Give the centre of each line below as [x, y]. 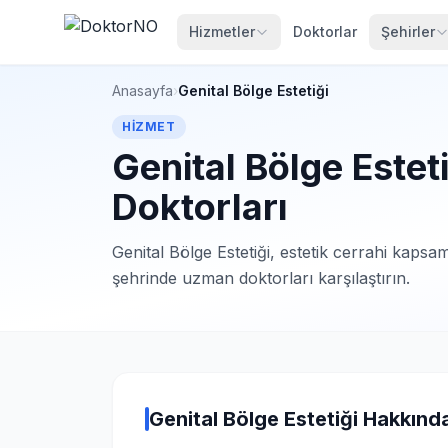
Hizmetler [222, 31]
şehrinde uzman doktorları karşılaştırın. [261, 278]
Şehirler [408, 31]
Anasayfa [142, 90]
